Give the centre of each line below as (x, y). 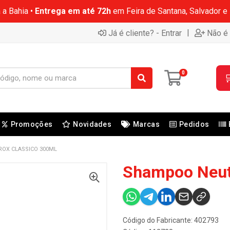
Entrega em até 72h (73, 11)
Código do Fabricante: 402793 (171, 220)
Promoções (32, 124)
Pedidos (194, 124)
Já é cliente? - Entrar (145, 33)
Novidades (92, 124)
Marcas (146, 124)
